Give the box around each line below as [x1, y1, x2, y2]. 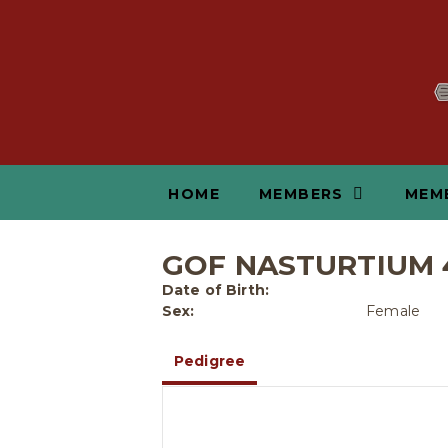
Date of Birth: [162, 281, 269, 299]
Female [366, 302, 420, 320]
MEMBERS [259, 185, 344, 203]
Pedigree [174, 352, 246, 370]
